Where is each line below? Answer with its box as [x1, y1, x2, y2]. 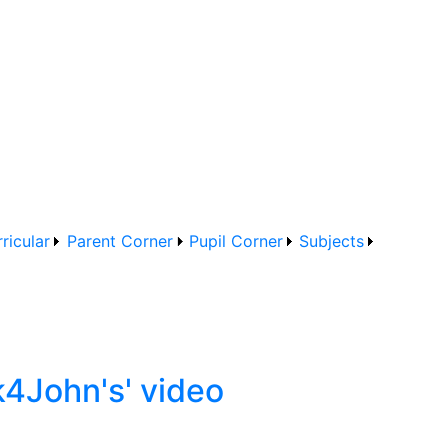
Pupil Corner [188, 230, 283, 251]
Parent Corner [66, 230, 173, 251]
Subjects [299, 230, 365, 251]
